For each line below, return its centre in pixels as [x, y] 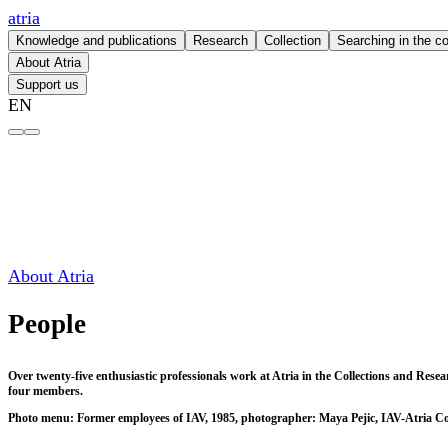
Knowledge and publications [96, 40]
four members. [45, 390]
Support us [47, 84]
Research [220, 40]
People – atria [57, 146]
